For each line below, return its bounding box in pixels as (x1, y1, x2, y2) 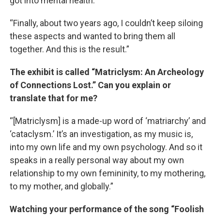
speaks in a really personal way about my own (10, 155, 184, 165)
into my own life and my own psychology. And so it (10, 141, 202, 152)
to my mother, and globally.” (10, 181, 113, 191)
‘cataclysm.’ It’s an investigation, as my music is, (10, 128, 193, 139)
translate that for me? (10, 93, 97, 103)
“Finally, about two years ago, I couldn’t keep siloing (10, 17, 203, 28)
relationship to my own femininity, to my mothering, (10, 168, 205, 178)
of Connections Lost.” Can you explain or (10, 79, 171, 90)
